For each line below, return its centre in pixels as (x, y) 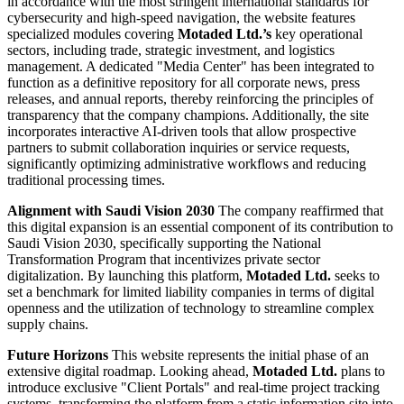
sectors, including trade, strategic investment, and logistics (171, 50)
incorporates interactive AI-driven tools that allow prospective (182, 132)
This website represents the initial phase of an (239, 355)
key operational (317, 34)
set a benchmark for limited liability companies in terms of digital (191, 292)
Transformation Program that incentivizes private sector (164, 260)
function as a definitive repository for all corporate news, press (184, 83)
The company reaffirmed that (299, 211)
